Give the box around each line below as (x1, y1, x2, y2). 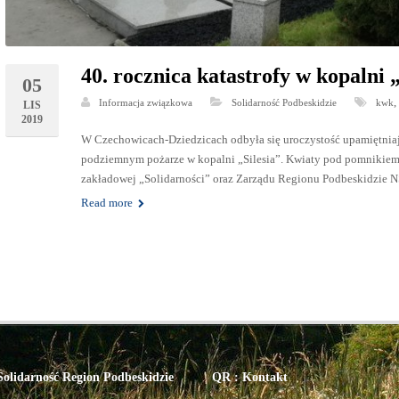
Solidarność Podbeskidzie (232, 96, 338, 108)
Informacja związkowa (99, 96, 193, 108)
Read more (81, 195, 136, 209)
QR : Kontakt (212, 370, 289, 384)
